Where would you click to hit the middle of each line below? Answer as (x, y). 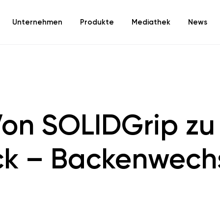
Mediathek (151, 22)
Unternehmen (37, 22)
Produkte (97, 22)
